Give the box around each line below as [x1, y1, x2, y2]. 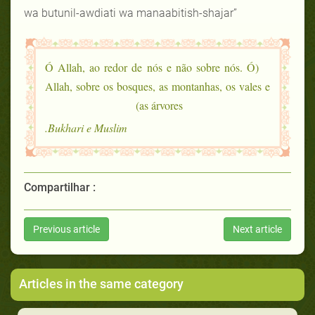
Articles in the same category [19, 276, 184, 291]
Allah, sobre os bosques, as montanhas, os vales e [45, 78, 270, 94]
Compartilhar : [24, 180, 96, 194]
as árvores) [139, 97, 183, 112]
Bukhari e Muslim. [48, 120, 127, 135]
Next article [233, 223, 282, 235]
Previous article [33, 223, 100, 235]
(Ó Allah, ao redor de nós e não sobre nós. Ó [45, 59, 255, 75]
